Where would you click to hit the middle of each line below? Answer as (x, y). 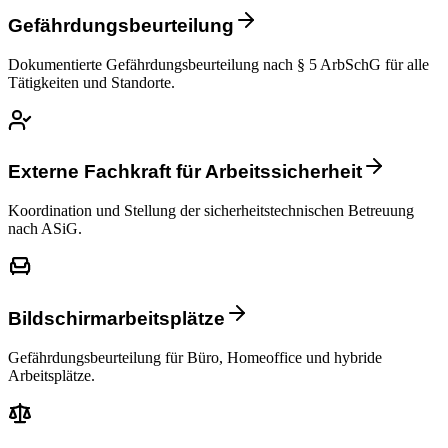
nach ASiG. (45, 229)
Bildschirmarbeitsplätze (116, 318)
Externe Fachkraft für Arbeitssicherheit (185, 172)
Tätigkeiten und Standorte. (91, 82)
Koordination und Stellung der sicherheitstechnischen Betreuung (211, 211)
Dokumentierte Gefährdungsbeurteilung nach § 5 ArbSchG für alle (218, 64)
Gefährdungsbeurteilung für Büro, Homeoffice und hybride (195, 357)
